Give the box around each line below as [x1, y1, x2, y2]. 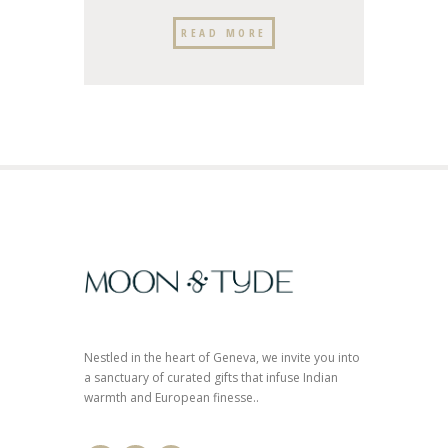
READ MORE [181, 24, 267, 40]
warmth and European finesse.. [84, 389, 259, 407]
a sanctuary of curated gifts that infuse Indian [84, 369, 338, 387]
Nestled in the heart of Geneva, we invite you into [84, 349, 360, 367]
